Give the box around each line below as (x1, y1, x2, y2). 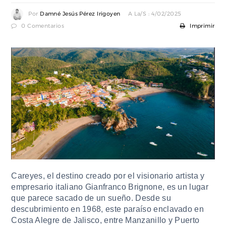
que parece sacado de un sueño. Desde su (11, 194, 171, 203)
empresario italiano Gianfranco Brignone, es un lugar (11, 183, 209, 192)
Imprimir (188, 23, 215, 29)
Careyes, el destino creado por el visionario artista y (11, 172, 205, 181)
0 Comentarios (19, 23, 65, 29)
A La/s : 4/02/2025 (128, 11, 182, 17)
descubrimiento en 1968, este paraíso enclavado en (11, 205, 204, 214)
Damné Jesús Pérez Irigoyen (40, 11, 121, 17)
